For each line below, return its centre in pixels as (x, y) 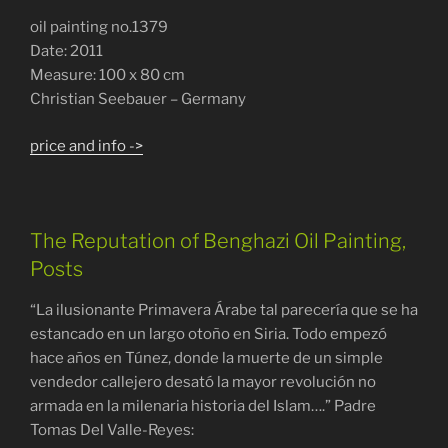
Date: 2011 (66, 51)
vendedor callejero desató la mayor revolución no (203, 381)
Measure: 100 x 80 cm (107, 75)
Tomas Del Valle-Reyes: (112, 429)
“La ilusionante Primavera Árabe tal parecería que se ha (224, 309)
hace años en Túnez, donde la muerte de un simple (206, 357)
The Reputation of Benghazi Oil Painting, (218, 240)
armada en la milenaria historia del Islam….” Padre (203, 405)
